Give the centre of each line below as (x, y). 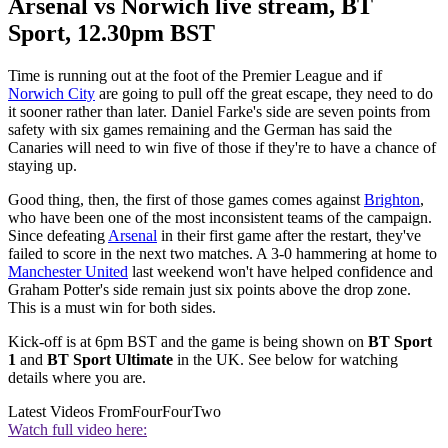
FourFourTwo (176, 411)
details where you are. (77, 377)
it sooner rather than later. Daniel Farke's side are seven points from (219, 111)
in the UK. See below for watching (285, 359)
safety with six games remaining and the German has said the (200, 129)
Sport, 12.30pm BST (111, 32)
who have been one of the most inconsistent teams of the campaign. (220, 217)
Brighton (392, 199)
